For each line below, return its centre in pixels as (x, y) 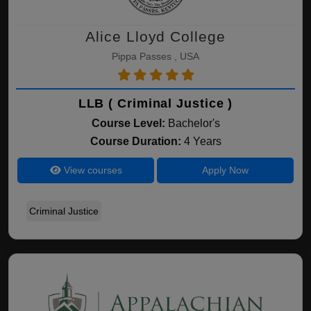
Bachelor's (194, 123)
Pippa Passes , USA (155, 56)
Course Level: (128, 123)
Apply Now (225, 170)
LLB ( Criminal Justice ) (155, 103)
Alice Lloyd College (155, 36)
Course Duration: (137, 141)
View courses (91, 170)
